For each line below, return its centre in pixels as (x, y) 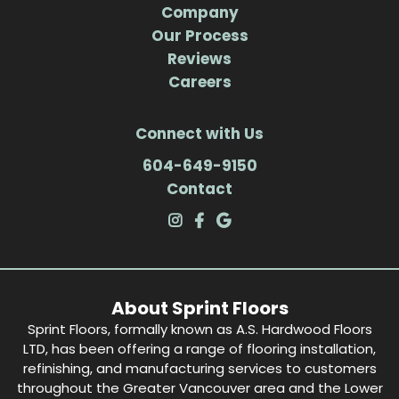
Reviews (199, 58)
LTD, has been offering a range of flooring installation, (199, 348)
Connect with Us (199, 133)
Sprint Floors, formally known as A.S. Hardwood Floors (199, 329)
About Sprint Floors (199, 308)
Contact (199, 188)
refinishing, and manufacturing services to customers (199, 368)
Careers (199, 81)
